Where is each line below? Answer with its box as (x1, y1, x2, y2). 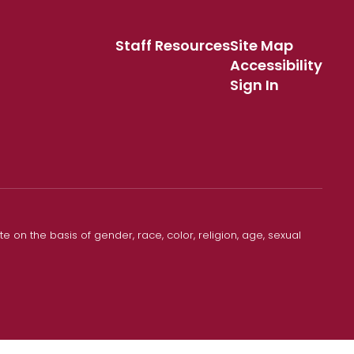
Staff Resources (115, 36, 230, 55)
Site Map (229, 36, 293, 55)
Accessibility (229, 55, 322, 75)
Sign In (229, 75, 279, 95)
